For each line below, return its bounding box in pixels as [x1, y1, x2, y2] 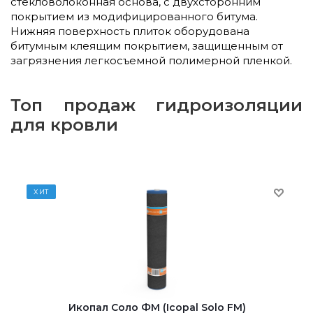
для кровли [10, 114, 118, 135]
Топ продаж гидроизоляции [10, 94, 303, 115]
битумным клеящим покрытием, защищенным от [10, 38, 283, 52]
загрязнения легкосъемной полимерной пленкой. [10, 53, 292, 67]
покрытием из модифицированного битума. [10, 9, 258, 23]
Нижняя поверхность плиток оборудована [10, 24, 249, 38]
